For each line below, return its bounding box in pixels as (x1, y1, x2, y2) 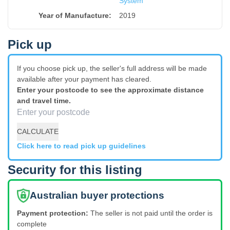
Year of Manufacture (38, 11, 109, 20)
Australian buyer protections (30, 189, 164, 201)
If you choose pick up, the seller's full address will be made (17, 64, 207, 73)
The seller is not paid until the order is (90, 208, 213, 217)
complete (17, 219, 47, 228)
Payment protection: (17, 208, 88, 217)
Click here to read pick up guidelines (17, 141, 146, 150)
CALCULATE (17, 127, 59, 136)
